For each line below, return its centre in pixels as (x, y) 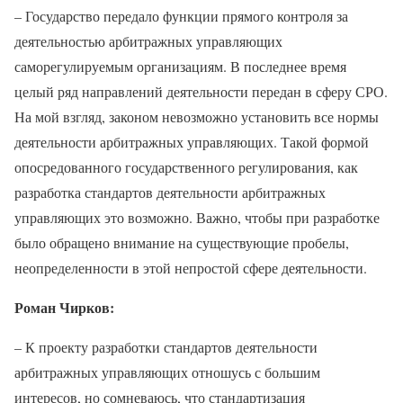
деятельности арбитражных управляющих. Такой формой (192, 141)
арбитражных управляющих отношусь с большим (167, 372)
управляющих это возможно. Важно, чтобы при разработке (197, 217)
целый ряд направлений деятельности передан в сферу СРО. (201, 91)
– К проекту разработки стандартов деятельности (166, 346)
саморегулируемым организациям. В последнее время (180, 66)
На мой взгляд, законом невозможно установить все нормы (197, 116)
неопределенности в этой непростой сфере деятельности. (191, 267)
